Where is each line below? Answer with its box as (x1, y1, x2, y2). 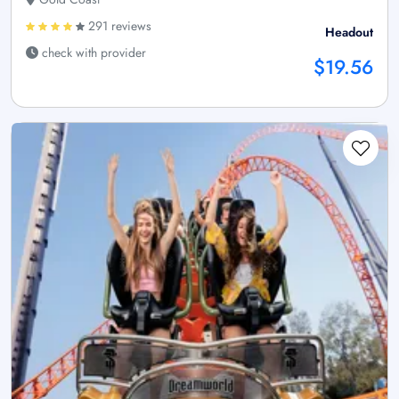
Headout (325, 23, 373, 42)
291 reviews (85, 17, 151, 36)
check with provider (38, 44, 146, 62)
